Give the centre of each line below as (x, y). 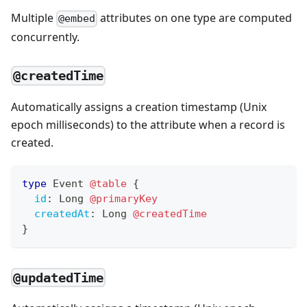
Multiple (34, 18)
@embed (77, 19)
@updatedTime (59, 277)
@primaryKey (124, 198)
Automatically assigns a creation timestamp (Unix (139, 107)
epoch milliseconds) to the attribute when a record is (148, 124)
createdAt (62, 213)
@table (108, 183)
